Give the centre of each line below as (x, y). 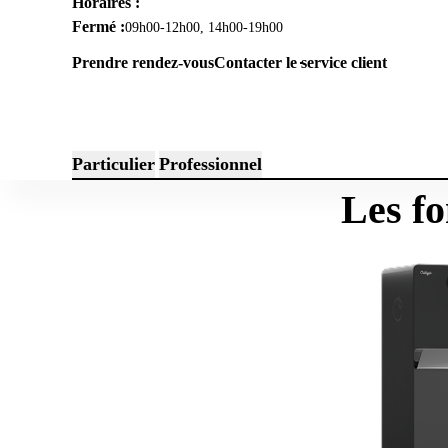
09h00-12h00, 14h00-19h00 (204, 27)
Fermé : (98, 26)
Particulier (113, 164)
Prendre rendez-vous (143, 62)
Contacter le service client (300, 62)
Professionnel (210, 164)
